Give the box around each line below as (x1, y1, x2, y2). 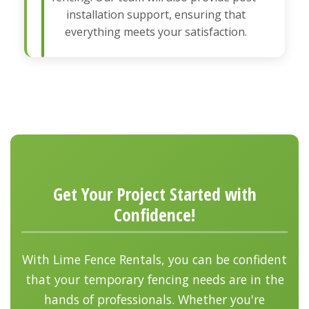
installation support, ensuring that (66, 6, 246, 22)
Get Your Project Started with (52, 181, 257, 206)
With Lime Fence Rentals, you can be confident (22, 250, 287, 268)
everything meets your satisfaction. (65, 23, 247, 39)
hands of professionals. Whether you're (44, 290, 265, 308)
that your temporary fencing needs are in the (25, 270, 284, 288)
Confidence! (114, 202, 195, 227)
